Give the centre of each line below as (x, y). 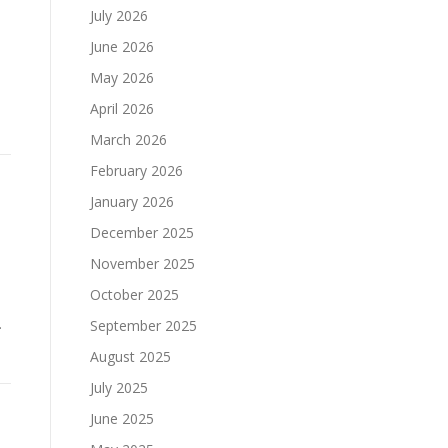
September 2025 (143, 325)
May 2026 (122, 77)
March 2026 (128, 139)
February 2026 (136, 170)
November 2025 (142, 263)
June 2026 (122, 46)
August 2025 (130, 356)
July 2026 (119, 15)
